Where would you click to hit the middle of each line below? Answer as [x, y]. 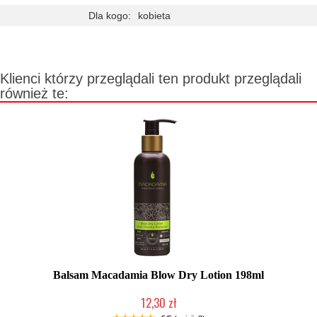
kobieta [154, 16]
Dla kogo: [110, 16]
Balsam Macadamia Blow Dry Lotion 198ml [158, 275]
